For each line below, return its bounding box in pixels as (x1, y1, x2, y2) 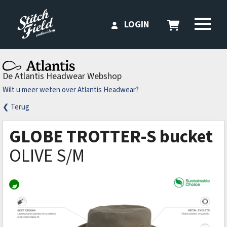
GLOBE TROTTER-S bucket (9, 124, 213, 148)
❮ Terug (3, 101, 29, 112)
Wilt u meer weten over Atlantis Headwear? (3, 84, 139, 95)
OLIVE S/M (9, 143, 85, 167)
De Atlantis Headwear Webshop (3, 69, 122, 82)
